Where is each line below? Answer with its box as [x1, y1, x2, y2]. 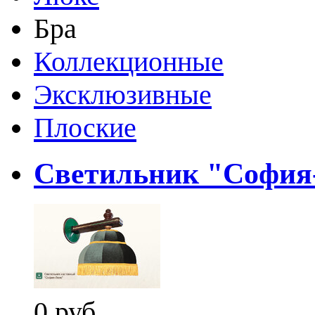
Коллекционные [34, 45, 224, 77]
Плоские [34, 111, 136, 143]
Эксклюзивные [34, 78, 212, 110]
